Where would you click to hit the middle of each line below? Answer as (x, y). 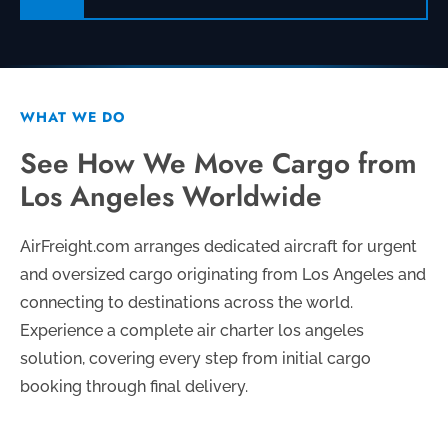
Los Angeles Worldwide (171, 197)
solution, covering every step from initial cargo (195, 359)
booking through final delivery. (134, 387)
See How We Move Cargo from (218, 164)
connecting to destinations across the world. (186, 303)
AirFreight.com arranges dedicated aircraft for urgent (218, 247)
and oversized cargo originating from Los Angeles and (223, 275)
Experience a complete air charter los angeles (192, 331)
